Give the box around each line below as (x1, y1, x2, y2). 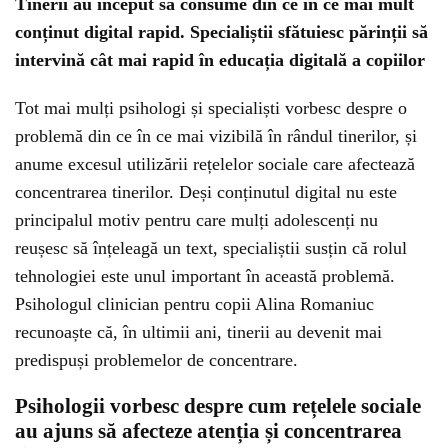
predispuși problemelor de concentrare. (15, 350, 298, 370)
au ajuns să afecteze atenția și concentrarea (15, 419, 402, 443)
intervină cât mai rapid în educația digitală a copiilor (15, 50, 425, 70)
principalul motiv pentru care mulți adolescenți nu (15, 210, 378, 230)
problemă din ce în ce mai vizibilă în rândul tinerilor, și (15, 126, 417, 146)
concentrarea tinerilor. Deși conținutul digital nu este (15, 182, 397, 202)
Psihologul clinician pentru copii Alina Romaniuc (15, 294, 374, 314)
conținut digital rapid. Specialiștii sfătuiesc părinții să (15, 22, 428, 42)
